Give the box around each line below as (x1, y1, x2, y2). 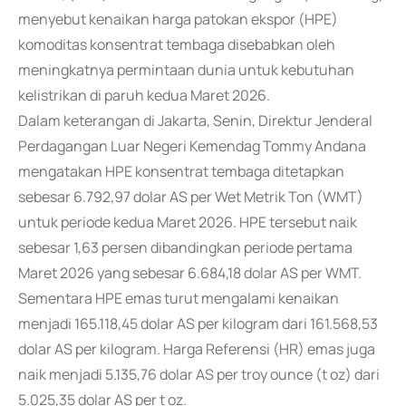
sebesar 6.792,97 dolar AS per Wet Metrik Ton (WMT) (18, 187, 363, 207)
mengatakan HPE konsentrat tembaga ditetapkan (18, 161, 344, 181)
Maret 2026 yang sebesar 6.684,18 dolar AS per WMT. (18, 263, 362, 283)
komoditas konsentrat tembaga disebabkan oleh (18, 34, 335, 54)
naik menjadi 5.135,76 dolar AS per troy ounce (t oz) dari (18, 364, 380, 384)
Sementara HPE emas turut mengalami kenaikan (18, 288, 339, 308)
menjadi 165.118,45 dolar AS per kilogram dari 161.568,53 (18, 314, 378, 333)
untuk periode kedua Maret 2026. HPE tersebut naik (18, 212, 357, 232)
